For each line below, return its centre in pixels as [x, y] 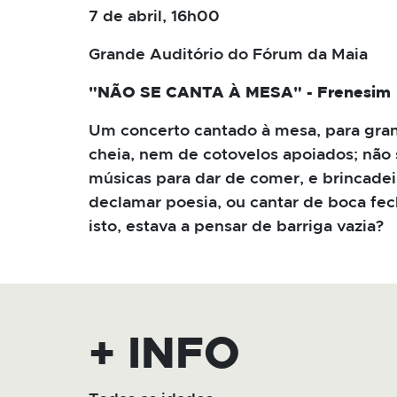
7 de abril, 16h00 [154, 17]
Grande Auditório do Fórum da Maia [228, 55]
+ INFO [164, 355]
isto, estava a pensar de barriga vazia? [236, 227]
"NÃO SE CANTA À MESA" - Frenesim [240, 93]
